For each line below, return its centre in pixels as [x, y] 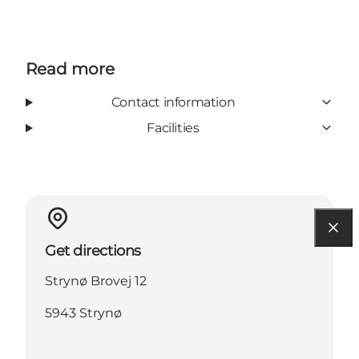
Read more [70, 69]
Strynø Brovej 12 [96, 280]
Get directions [93, 250]
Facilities [173, 127]
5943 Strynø [83, 313]
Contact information [173, 102]
